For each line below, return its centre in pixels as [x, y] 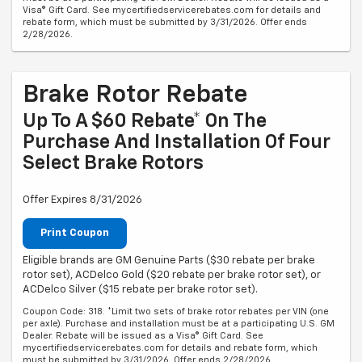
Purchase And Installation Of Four [177, 142]
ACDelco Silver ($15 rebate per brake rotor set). [140, 290]
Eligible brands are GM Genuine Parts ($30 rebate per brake [169, 261]
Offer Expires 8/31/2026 [82, 200]
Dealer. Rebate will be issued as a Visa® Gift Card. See [143, 336]
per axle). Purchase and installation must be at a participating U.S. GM [179, 324]
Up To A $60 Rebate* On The [145, 121]
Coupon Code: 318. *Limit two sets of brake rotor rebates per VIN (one [176, 312]
